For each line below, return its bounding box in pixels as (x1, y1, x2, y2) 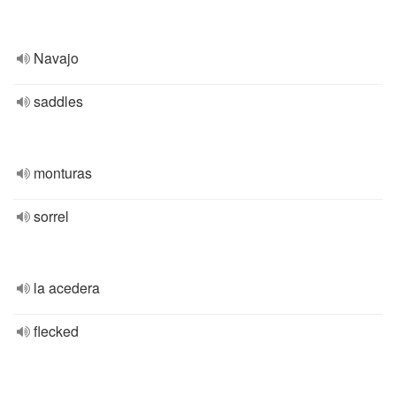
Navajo (34, 48, 79, 68)
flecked (34, 321, 79, 341)
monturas (34, 163, 92, 183)
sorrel (34, 206, 69, 226)
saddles (34, 91, 83, 111)
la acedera (34, 278, 100, 298)
